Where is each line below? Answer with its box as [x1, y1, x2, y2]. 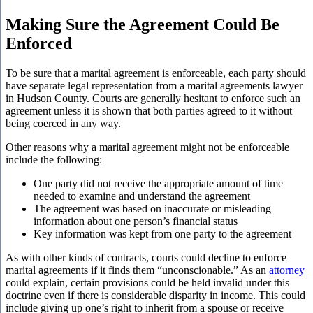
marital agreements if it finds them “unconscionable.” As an [6, 263, 269, 276]
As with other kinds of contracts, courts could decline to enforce [6, 251, 286, 263]
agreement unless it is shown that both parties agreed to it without [6, 104, 292, 117]
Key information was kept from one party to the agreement [34, 227, 291, 240]
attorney [269, 263, 305, 276]
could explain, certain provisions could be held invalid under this [6, 276, 289, 289]
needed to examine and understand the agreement [34, 189, 250, 202]
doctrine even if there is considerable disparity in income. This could [6, 289, 305, 301]
